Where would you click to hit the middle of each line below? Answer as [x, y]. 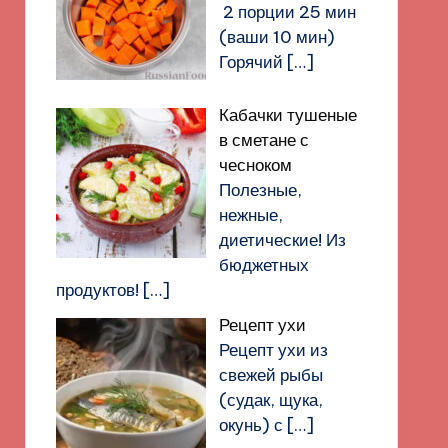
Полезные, [260, 189]
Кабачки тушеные [287, 114]
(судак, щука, [270, 399]
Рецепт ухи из [273, 349]
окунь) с [252, 424]
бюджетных [263, 264]
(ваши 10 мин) [276, 37]
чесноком [255, 164]
